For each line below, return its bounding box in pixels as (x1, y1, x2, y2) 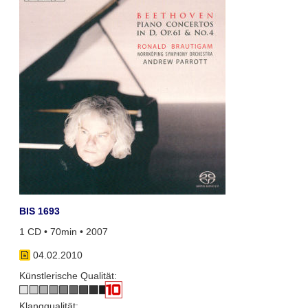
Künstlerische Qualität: (19, 270, 117, 282)
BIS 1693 (19, 205, 60, 217)
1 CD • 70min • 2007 (19, 226, 108, 238)
